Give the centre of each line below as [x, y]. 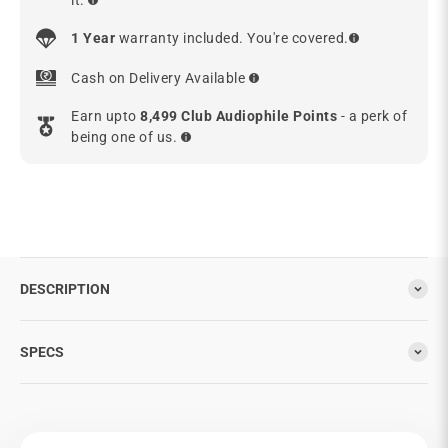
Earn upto [105, 115]
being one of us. [126, 136]
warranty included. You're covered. [232, 37]
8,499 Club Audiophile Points [240, 115]
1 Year [93, 37]
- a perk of [373, 115]
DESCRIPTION [65, 288]
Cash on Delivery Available [158, 77]
